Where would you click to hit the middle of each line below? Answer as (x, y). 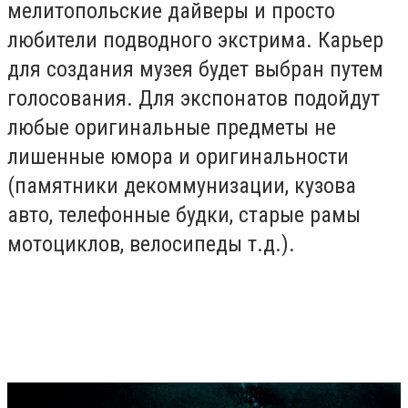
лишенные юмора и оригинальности (178, 157)
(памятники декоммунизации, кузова (182, 186)
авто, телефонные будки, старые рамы (184, 215)
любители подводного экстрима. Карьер (195, 41)
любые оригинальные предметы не (172, 128)
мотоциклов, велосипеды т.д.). (151, 245)
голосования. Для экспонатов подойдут (194, 99)
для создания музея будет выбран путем (195, 70)
